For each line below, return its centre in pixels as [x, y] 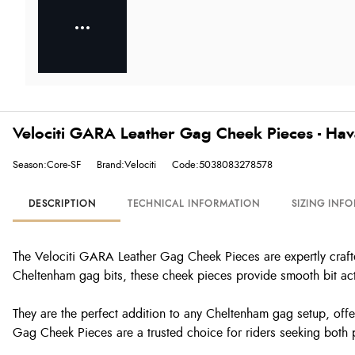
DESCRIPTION [62, 204]
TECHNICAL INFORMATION [193, 204]
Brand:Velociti [126, 165]
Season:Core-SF [47, 165]
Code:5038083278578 [222, 165]
